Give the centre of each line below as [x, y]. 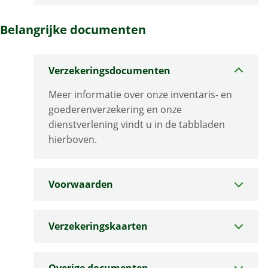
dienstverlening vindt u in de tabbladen [137, 125]
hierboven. [73, 140]
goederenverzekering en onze [115, 110]
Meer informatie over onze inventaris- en [140, 95]
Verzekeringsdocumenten [109, 71]
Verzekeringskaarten [98, 226]
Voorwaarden [81, 185]
